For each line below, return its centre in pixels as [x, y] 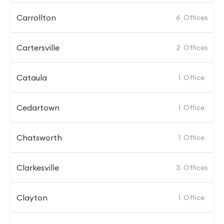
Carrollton [36, 17]
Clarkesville [38, 167]
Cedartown [38, 107]
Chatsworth [39, 137]
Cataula [32, 77]
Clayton [32, 197]
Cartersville [38, 47]
